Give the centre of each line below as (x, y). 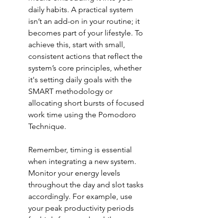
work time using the (63, 115)
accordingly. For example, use (81, 197)
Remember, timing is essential (81, 150)
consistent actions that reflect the (86, 56)
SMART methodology (66, 91)
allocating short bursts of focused (87, 103)
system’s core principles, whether (86, 68)
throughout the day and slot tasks (87, 185)
